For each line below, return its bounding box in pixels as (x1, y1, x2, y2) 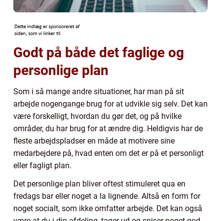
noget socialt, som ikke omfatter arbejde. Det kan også (13, 203, 202, 213)
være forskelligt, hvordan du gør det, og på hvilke (13, 111, 182, 121)
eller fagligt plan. (13, 160, 74, 170)
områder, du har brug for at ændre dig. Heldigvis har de (13, 123, 203, 133)
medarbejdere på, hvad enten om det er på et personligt (13, 148, 204, 158)
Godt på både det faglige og (13, 44, 184, 61)
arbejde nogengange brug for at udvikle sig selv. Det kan (13, 99, 208, 109)
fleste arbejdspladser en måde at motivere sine (13, 136, 175, 146)
